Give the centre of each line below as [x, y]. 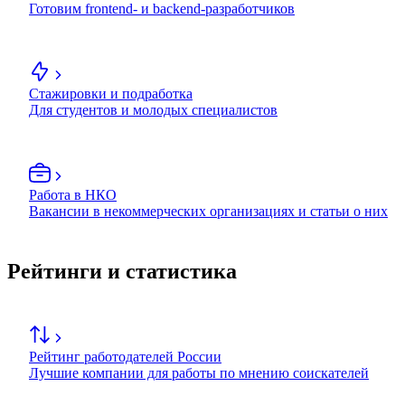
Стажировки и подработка [111, 94]
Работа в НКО [73, 195]
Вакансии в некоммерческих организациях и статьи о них [208, 212]
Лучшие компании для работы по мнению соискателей [199, 373]
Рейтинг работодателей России [125, 357]
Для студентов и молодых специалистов [153, 110]
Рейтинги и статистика [122, 272]
